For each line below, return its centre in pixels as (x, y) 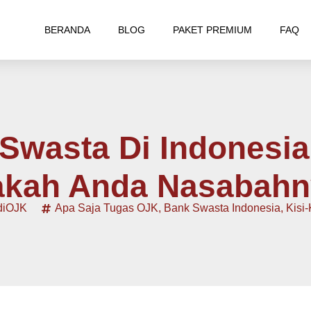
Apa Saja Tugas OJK (106, 208)
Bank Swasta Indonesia (222, 208)
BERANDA (67, 30)
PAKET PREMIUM (212, 30)
